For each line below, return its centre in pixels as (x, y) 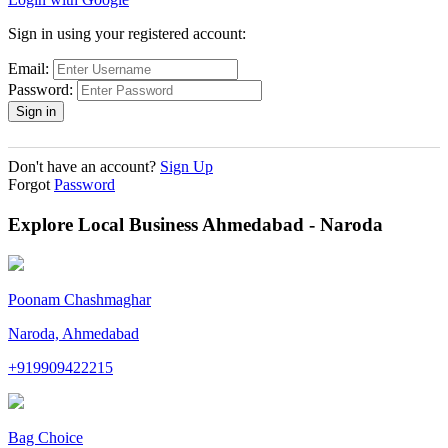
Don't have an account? (84, 167)
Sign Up (186, 167)
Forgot (31, 185)
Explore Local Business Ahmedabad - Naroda (195, 225)
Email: (28, 69)
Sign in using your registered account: (127, 34)
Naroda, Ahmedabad (73, 334)
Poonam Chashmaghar (79, 300)
